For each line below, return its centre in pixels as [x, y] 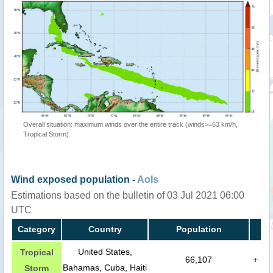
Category [37, 229]
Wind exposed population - [74, 179]
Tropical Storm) [46, 134]
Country [105, 229]
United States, [105, 251]
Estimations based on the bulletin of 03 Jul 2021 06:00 [128, 195]
